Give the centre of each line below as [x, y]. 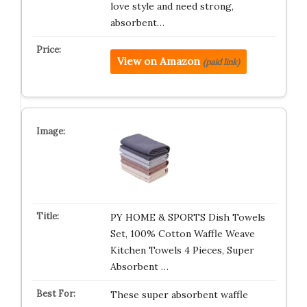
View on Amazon [158, 61]
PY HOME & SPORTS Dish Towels [187, 217]
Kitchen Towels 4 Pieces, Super [182, 250]
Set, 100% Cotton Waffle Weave [182, 234]
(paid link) [221, 62]
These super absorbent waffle [179, 295]
